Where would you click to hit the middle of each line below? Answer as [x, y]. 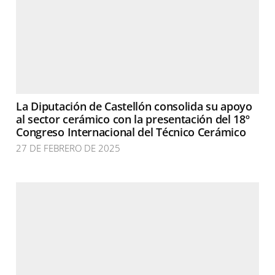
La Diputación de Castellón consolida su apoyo [134, 106]
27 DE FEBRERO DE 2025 [68, 148]
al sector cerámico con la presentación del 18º [133, 119]
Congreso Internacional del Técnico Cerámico [131, 132]
